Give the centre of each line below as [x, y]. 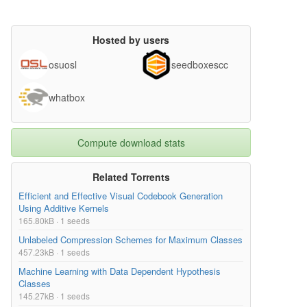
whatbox [67, 98]
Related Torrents [131, 177]
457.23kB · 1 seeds [54, 252]
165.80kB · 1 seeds [54, 221]
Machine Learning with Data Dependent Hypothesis [120, 271]
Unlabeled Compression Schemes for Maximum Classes [131, 240]
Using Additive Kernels [64, 208]
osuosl [63, 65]
